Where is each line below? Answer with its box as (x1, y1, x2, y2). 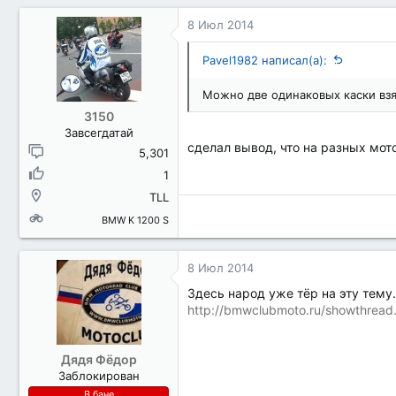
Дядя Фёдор (60, 352, 137, 367)
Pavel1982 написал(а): (202, 53, 327, 67)
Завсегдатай (64, 126, 133, 140)
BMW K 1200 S (102, 214, 169, 226)
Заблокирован (57, 369, 140, 383)
